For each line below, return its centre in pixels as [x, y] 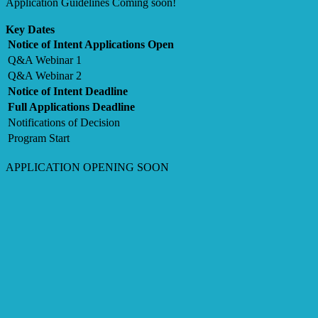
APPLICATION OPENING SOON [87, 167]
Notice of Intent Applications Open [91, 44]
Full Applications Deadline [71, 106]
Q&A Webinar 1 [45, 60]
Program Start [39, 138]
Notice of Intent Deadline [69, 91]
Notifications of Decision [64, 122]
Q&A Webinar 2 [45, 75]
